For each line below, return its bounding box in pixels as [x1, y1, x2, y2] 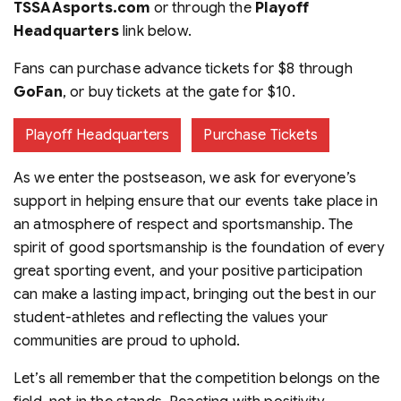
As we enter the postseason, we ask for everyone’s [13, 168, 356, 187]
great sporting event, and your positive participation [13, 261, 363, 280]
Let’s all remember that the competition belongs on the [13, 369, 380, 388]
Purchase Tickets [203, 125, 318, 144]
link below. [118, 21, 192, 40]
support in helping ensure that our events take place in [13, 192, 378, 210]
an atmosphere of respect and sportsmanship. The [13, 215, 354, 234]
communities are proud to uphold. [13, 331, 241, 350]
